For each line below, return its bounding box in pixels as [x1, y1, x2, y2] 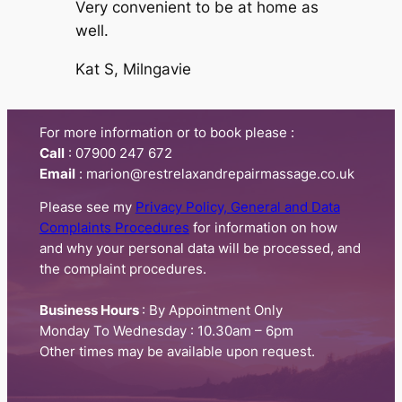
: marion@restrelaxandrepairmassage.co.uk [74, 165, 354, 182]
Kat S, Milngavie [74, 59, 191, 78]
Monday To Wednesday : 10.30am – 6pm [39, 323, 293, 340]
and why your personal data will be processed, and [39, 240, 361, 258]
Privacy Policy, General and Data [135, 199, 340, 216]
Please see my [39, 199, 135, 216]
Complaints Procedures [39, 220, 189, 237]
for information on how [188, 220, 337, 237]
